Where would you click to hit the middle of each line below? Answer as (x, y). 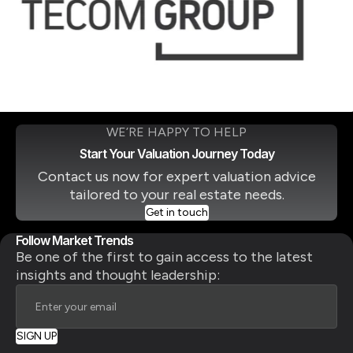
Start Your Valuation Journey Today (176, 154)
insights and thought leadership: (118, 275)
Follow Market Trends (74, 241)
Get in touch (176, 213)
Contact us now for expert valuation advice (176, 177)
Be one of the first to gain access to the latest (164, 257)
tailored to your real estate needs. (176, 195)
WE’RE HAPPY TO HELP (176, 132)
